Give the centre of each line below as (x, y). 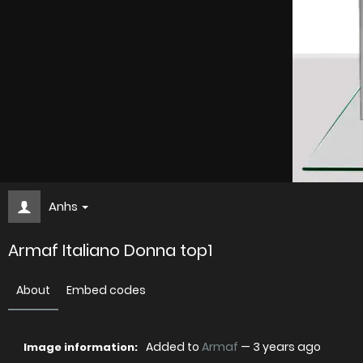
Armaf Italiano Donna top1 (110, 250)
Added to (174, 347)
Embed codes (106, 290)
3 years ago (287, 347)
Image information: (81, 347)
